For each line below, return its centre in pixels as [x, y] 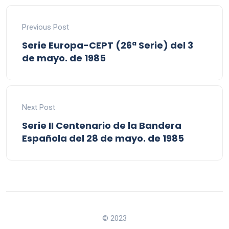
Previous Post [45, 27]
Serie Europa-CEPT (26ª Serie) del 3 [108, 45]
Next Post [39, 107]
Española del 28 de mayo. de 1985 [103, 138]
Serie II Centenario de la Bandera [102, 125]
